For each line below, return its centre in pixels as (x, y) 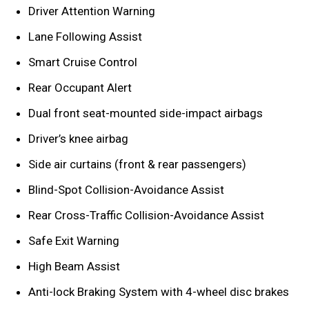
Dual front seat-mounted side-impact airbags (146, 113)
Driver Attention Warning (92, 11)
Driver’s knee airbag (78, 138)
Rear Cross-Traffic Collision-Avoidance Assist (146, 215)
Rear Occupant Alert (80, 87)
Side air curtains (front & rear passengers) (137, 164)
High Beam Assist (74, 266)
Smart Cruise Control (83, 62)
